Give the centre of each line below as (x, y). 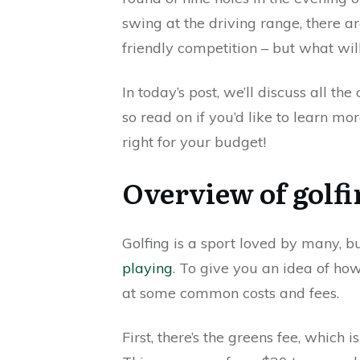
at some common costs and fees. (231, 293)
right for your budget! (194, 142)
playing (147, 268)
